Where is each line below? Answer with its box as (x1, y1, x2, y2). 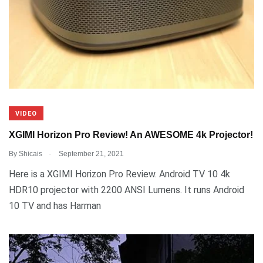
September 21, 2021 (57, 149, 124, 158)
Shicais (19, 149, 42, 158)
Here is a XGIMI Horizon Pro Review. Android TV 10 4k (9, 168, 230, 180)
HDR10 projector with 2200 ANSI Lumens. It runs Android (9, 184, 244, 195)
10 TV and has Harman (9, 200, 101, 211)
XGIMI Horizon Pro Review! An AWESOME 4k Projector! (9, 130, 253, 140)
